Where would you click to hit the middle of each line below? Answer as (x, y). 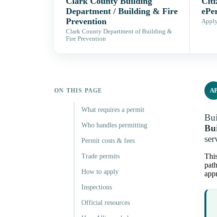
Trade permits (101, 156)
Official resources (106, 203)
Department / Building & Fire (122, 11)
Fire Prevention (86, 39)
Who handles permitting (114, 125)
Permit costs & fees (108, 141)
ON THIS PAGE (78, 91)
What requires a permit (113, 110)
